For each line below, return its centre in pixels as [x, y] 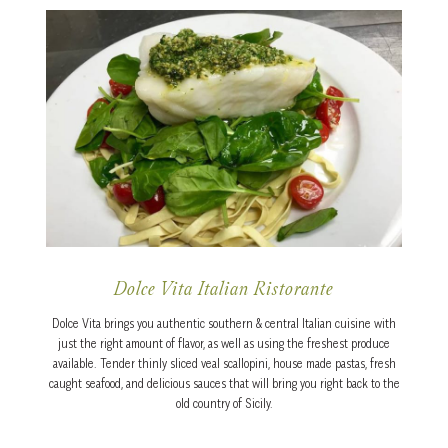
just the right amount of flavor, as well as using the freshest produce [224, 343]
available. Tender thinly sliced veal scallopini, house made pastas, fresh [224, 363]
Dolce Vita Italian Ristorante [224, 290]
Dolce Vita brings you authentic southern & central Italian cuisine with [224, 323]
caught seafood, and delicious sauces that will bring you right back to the [224, 383]
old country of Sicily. [224, 403]
